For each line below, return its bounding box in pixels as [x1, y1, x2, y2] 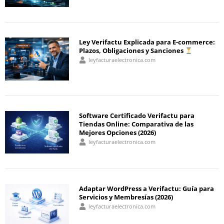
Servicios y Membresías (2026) [79, 192, 173, 202]
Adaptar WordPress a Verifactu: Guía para [79, 184, 214, 193]
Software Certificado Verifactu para [79, 110, 195, 120]
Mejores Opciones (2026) [79, 127, 156, 137]
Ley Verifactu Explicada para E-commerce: [79, 37, 215, 47]
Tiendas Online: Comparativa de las [79, 119, 194, 128]
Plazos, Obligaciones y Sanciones [79, 46, 185, 55]
